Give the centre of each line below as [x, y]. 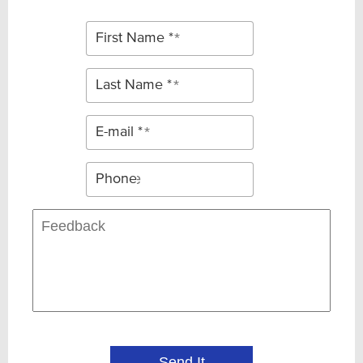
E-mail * [119, 132]
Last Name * [133, 85]
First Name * [134, 38]
